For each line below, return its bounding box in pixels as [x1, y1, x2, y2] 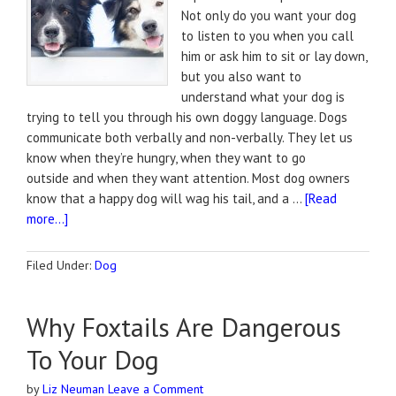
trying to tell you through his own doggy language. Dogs [27, 109, 347, 126]
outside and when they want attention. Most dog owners [27, 170, 350, 187]
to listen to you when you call [181, 27, 354, 44]
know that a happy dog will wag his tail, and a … [27, 190, 305, 207]
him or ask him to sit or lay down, [181, 48, 367, 65]
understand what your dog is [181, 88, 345, 105]
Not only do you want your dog [181, 7, 356, 24]
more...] [27, 210, 68, 227]
